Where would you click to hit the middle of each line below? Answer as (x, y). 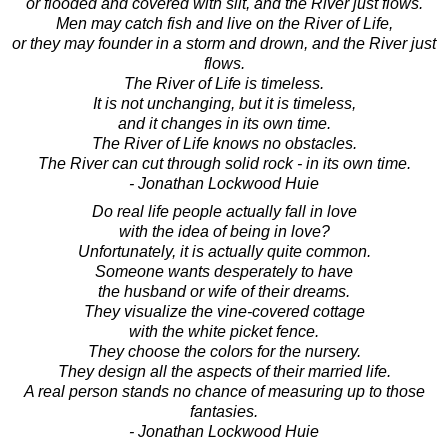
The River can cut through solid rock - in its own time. (224, 163)
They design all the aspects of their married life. (224, 371)
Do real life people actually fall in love (224, 211)
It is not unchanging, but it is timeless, (224, 103)
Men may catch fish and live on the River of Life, (224, 23)
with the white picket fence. (224, 331)
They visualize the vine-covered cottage (224, 311)
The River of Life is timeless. (224, 83)
